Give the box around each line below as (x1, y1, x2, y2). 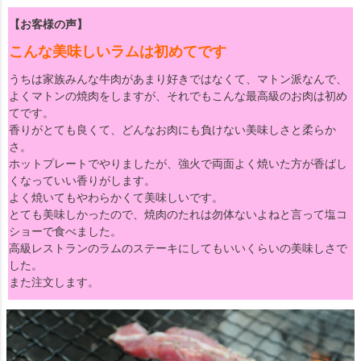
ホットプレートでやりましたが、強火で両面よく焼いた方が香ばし (9, 157, 347, 171)
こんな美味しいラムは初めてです (9, 44, 226, 60)
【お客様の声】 (9, 18, 88, 31)
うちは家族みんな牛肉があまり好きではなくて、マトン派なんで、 (9, 73, 347, 86)
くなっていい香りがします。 (9, 174, 156, 188)
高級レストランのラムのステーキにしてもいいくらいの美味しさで (9, 242, 347, 255)
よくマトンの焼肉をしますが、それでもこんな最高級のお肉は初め (9, 89, 347, 103)
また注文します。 (9, 276, 99, 289)
